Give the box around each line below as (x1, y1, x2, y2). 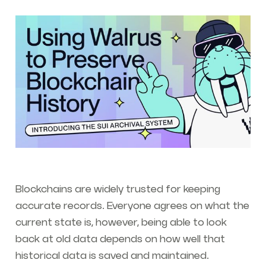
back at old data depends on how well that (15, 234, 225, 245)
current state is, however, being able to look (15, 217, 227, 229)
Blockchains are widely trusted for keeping (15, 184, 220, 195)
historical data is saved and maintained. (15, 251, 211, 262)
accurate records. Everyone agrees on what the (15, 201, 249, 212)
